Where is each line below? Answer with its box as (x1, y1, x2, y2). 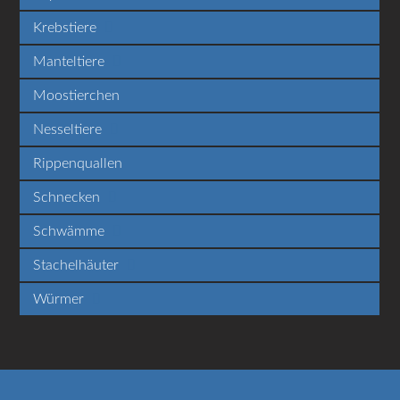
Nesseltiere (33, 121, 106, 137)
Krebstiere (33, 20, 101, 35)
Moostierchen (33, 87, 121, 103)
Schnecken (33, 189, 104, 204)
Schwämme (33, 223, 109, 238)
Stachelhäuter (33, 257, 123, 272)
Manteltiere (33, 54, 109, 69)
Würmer (33, 291, 88, 306)
